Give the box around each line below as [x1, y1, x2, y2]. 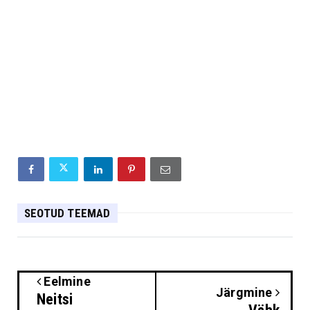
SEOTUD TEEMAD [24, 206, 111, 220]
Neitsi [37, 290, 73, 308]
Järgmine [215, 284, 275, 300]
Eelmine [41, 273, 91, 289]
